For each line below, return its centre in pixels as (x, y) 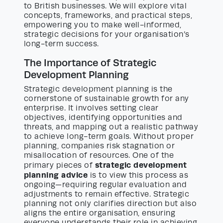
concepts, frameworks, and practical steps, (108, 16)
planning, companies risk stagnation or (100, 146)
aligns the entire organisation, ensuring (100, 213)
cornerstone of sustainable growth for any (107, 99)
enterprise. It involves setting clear (91, 108)
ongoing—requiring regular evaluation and (106, 185)
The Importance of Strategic (90, 63)
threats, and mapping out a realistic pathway (111, 127)
